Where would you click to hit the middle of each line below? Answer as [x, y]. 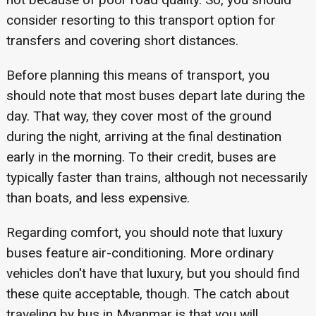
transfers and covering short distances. [122, 41]
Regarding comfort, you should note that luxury [144, 233]
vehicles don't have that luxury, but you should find [153, 274]
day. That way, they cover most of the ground [139, 116]
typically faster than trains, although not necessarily [157, 178]
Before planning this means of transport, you [138, 75]
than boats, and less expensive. [98, 198]
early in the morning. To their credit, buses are [141, 157]
